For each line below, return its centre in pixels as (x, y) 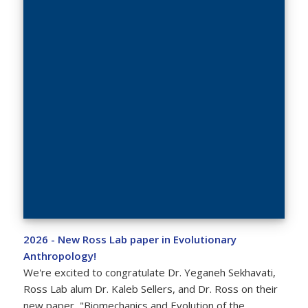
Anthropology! (59, 256)
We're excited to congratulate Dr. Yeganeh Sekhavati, (149, 273)
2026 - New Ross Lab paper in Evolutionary (130, 240)
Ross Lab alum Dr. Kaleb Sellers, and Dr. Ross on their (150, 289)
